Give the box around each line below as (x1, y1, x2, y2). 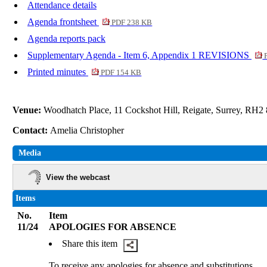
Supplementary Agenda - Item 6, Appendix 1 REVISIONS (27, 50, 252, 61)
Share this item (62, 238, 118, 249)
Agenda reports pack (27, 33, 105, 44)
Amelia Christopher (50, 125, 127, 136)
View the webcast (46, 172, 110, 182)
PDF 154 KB (99, 69, 142, 77)
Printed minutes (27, 67, 88, 77)
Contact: (13, 125, 51, 136)
